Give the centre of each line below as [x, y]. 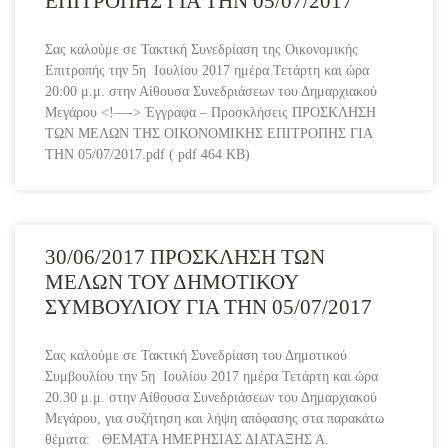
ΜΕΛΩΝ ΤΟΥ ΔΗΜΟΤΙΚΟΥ [171, 282]
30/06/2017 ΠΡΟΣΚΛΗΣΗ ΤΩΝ [185, 257]
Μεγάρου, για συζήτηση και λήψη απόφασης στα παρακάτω [214, 419]
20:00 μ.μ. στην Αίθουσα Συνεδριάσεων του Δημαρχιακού [211, 92]
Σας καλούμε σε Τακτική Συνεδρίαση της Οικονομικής [201, 50]
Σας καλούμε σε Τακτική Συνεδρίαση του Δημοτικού [196, 356]
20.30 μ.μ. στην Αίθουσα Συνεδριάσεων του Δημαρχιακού [211, 398]
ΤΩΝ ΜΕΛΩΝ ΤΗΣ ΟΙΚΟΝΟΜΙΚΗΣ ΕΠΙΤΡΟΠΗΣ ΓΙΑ [208, 134]
